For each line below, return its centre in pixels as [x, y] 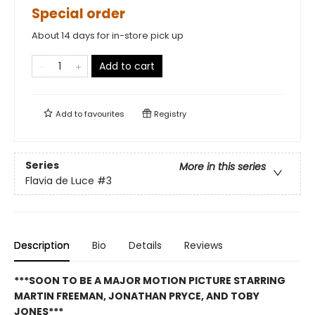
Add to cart [127, 66]
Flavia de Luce [60, 181]
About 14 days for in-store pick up [108, 35]
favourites [104, 114]
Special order [78, 13]
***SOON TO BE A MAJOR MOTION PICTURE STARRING [150, 280]
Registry [169, 114]
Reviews [204, 245]
